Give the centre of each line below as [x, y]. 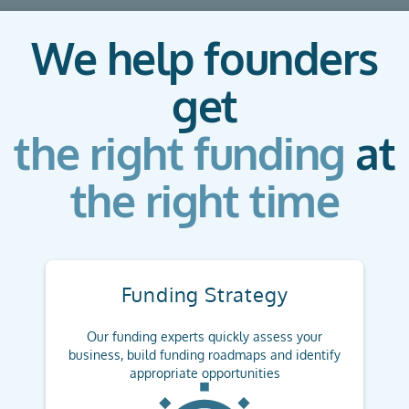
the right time [204, 200]
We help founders [204, 58]
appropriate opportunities [204, 373]
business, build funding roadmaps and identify [204, 355]
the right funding [179, 152]
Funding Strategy [204, 294]
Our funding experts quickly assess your [204, 336]
